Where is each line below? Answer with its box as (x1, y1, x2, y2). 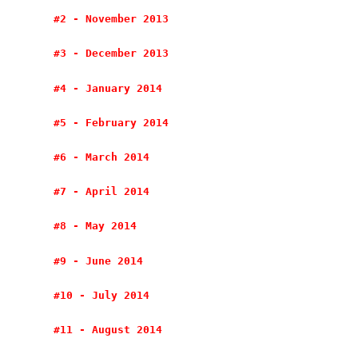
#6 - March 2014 (54, 151, 150, 163)
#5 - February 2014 (54, 116, 169, 129)
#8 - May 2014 (54, 220, 137, 233)
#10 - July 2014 (54, 288, 150, 301)
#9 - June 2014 (54, 254, 144, 267)
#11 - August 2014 (54, 323, 163, 336)
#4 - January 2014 (54, 82, 163, 94)
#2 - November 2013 (54, 13, 169, 26)
